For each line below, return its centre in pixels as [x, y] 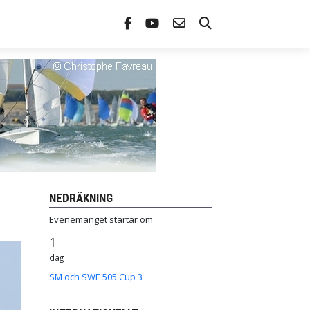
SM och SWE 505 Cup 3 [96, 277]
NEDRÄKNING [81, 198]
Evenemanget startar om [101, 219]
